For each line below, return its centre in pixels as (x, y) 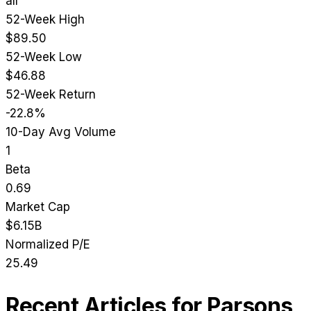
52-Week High (45, 20)
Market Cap (38, 207)
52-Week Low (44, 57)
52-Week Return (51, 95)
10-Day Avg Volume (61, 132)
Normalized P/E (48, 245)
